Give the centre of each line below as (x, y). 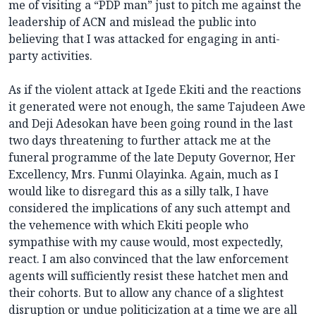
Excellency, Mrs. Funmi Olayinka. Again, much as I (144, 175)
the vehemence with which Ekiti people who (128, 225)
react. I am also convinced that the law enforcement (148, 259)
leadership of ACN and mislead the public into (132, 22)
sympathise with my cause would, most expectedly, (146, 242)
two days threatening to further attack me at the (140, 141)
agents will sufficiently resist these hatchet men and (148, 276)
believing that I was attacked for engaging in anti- (144, 39)
